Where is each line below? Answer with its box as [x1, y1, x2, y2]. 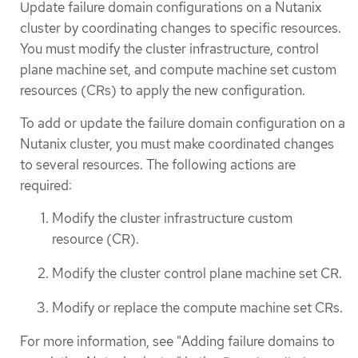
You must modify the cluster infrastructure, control [20, 39, 319, 58]
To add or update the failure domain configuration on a [20, 114, 345, 133]
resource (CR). [52, 230, 139, 249]
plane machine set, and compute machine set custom [20, 60, 336, 78]
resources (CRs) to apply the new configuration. [20, 81, 305, 99]
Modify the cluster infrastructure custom [52, 209, 292, 228]
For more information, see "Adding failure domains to [20, 332, 335, 351]
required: [20, 177, 72, 195]
